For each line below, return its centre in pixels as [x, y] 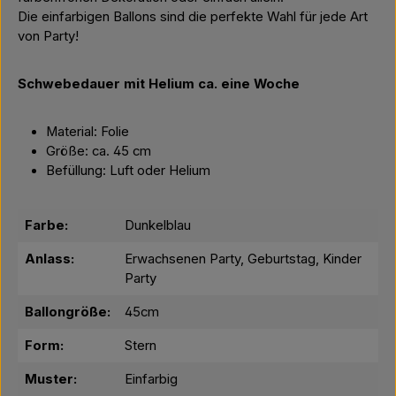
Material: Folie [88, 132]
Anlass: [49, 259]
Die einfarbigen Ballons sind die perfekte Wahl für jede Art [193, 17]
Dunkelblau [158, 225]
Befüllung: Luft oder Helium [128, 171]
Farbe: [46, 225]
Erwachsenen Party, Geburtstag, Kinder [243, 259]
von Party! [48, 36]
